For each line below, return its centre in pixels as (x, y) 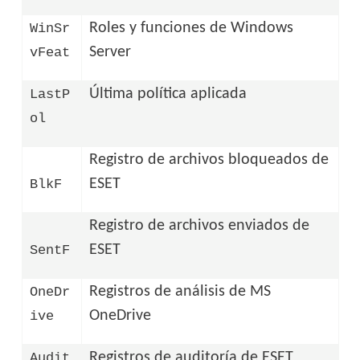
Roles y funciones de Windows (192, 28)
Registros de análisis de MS (180, 291)
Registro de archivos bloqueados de (209, 160)
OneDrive (121, 315)
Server (110, 52)
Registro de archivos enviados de (200, 225)
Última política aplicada (168, 94)
